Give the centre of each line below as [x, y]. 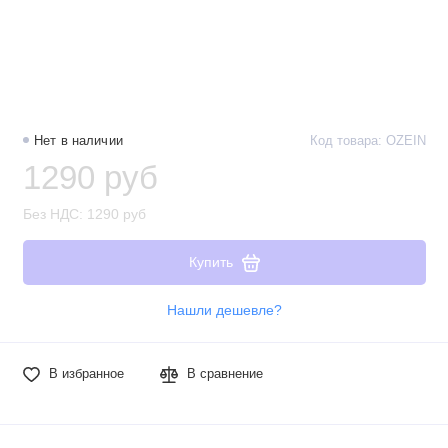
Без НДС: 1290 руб [84, 214]
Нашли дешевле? [224, 311]
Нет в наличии [78, 141]
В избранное [86, 374]
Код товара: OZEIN [367, 141]
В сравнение [225, 374]
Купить [210, 262]
